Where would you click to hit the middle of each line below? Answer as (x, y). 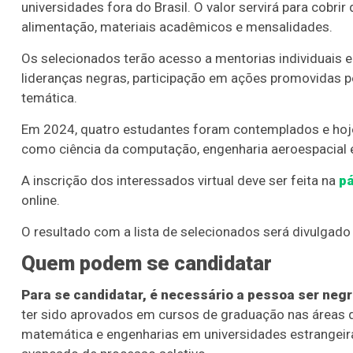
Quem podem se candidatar (147, 264)
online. (41, 201)
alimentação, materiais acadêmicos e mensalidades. (177, 27)
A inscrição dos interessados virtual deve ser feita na (180, 181)
